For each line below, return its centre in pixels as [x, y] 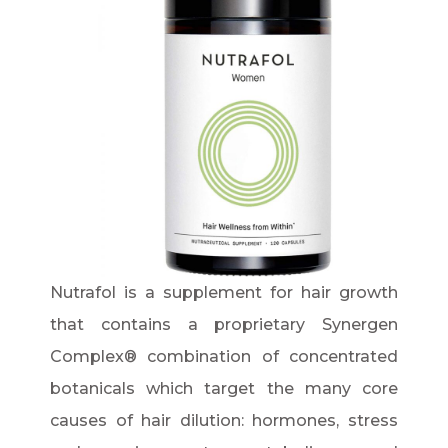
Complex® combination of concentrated [224, 357]
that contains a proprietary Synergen [224, 325]
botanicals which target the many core [224, 389]
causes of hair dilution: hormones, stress [224, 421]
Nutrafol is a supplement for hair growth [224, 293]
